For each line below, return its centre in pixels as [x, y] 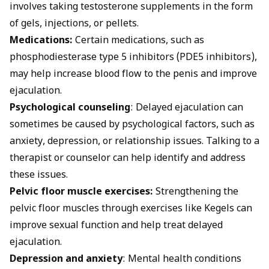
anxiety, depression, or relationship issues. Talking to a [134, 142]
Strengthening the [196, 192]
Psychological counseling [70, 108]
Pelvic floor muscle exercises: [81, 192]
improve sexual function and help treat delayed [116, 226]
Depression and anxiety [66, 259]
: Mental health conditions [182, 259]
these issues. [39, 175]
